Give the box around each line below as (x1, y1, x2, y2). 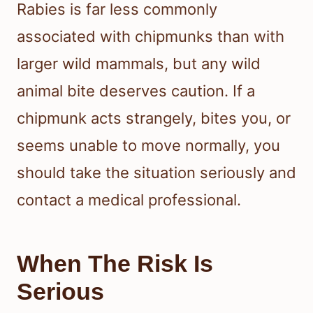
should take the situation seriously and (17, 163, 296, 182)
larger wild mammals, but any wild (17, 54, 261, 73)
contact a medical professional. (17, 191, 241, 210)
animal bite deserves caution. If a (17, 82, 255, 101)
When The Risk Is (17, 250, 213, 277)
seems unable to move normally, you (17, 136, 280, 155)
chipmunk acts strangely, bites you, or (17, 109, 291, 128)
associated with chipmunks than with (17, 27, 284, 46)
